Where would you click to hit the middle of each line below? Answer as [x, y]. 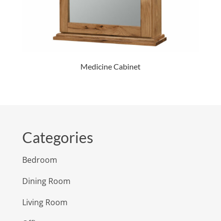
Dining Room [46, 181]
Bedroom [39, 160]
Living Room [45, 202]
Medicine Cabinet [110, 67]
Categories [57, 137]
